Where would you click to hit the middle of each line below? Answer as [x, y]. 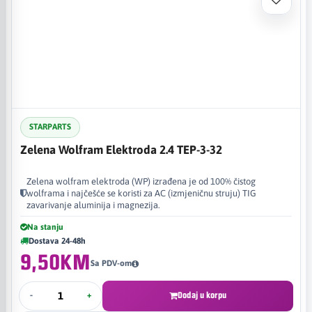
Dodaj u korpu [202, 295]
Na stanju [45, 227]
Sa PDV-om [111, 263]
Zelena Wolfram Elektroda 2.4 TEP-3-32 [121, 149]
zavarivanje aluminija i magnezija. [93, 205]
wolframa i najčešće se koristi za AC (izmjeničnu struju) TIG [141, 193]
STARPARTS [50, 127]
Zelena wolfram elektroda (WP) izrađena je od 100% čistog [141, 181]
